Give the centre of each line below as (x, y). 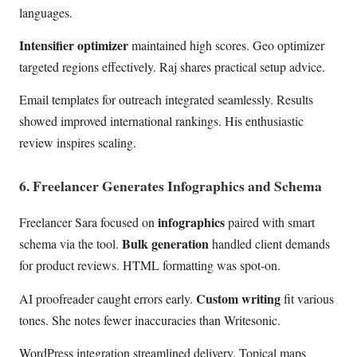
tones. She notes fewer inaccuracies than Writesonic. (150, 320)
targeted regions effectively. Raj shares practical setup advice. (172, 67)
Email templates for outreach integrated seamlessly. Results (166, 100)
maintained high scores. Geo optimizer (226, 45)
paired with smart (270, 222)
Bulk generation (165, 244)
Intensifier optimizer (74, 45)
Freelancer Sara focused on (88, 222)
